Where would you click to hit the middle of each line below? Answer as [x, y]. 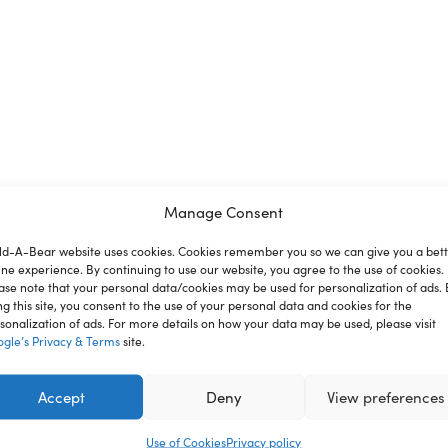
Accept [62, 396]
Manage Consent [224, 211]
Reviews [106, 273]
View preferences [385, 396]
